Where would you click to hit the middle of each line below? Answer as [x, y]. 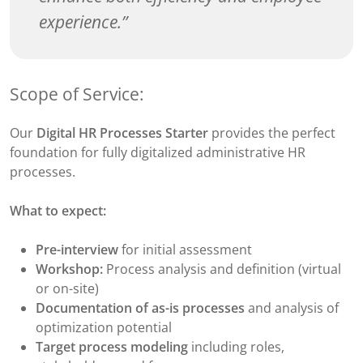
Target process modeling [112, 346]
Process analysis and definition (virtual [222, 269]
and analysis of [292, 307]
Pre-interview [77, 249]
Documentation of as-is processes [140, 307]
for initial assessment [185, 249]
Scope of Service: [77, 94]
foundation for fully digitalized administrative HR [158, 152]
